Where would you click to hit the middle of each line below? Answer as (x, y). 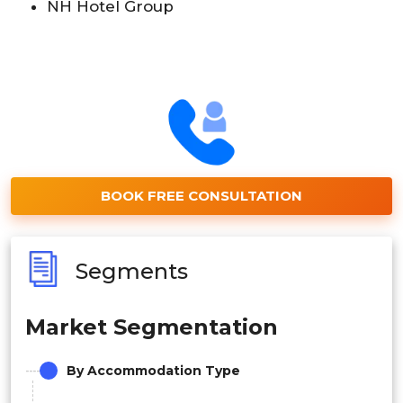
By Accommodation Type (153, 370)
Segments (132, 272)
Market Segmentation (152, 327)
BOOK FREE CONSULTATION (201, 195)
